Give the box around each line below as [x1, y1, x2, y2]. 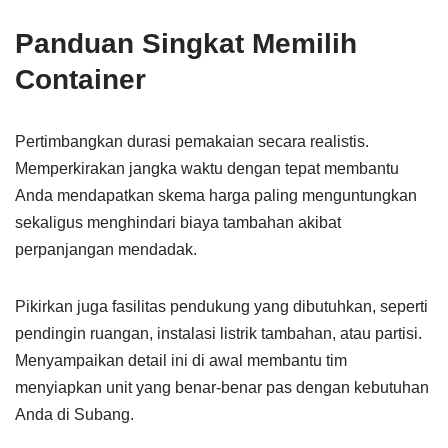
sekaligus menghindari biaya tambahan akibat [15, 214, 341, 231]
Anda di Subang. [15, 406, 134, 423]
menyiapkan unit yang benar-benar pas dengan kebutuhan [15, 379, 429, 396]
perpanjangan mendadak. [15, 241, 197, 258]
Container [15, 64, 146, 95]
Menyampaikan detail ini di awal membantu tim [15, 352, 347, 369]
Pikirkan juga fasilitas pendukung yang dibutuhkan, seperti [15, 298, 428, 315]
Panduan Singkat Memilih [15, 28, 357, 59]
